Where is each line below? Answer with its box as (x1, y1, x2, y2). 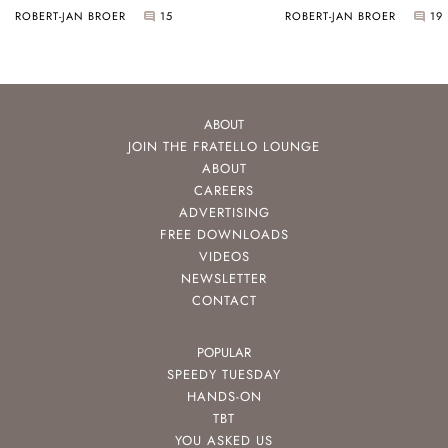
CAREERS (194, 181, 254, 201)
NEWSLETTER (181, 269, 267, 289)
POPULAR (197, 343, 251, 363)
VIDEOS (198, 247, 250, 267)
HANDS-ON (186, 387, 262, 407)
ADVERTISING (178, 203, 270, 223)
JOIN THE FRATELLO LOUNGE (128, 137, 320, 157)
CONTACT (191, 291, 257, 311)
